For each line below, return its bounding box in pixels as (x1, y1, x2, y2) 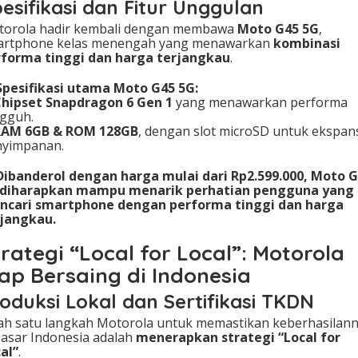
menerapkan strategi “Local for (136, 328, 340, 347)
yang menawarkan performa (173, 93, 348, 112)
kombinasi (273, 34, 340, 53)
